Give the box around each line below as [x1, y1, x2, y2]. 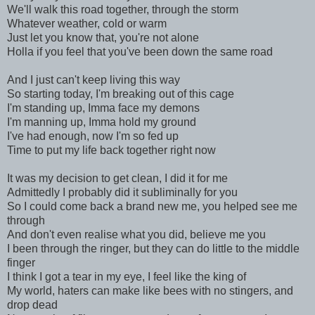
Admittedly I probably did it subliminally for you [7, 186, 238, 198]
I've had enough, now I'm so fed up [7, 129, 179, 142]
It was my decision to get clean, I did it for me [7, 172, 228, 184]
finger [7, 256, 35, 269]
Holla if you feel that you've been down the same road [7, 45, 273, 58]
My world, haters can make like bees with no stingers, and [7, 284, 293, 297]
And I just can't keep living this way [7, 73, 180, 86]
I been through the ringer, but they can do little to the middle [7, 242, 300, 255]
